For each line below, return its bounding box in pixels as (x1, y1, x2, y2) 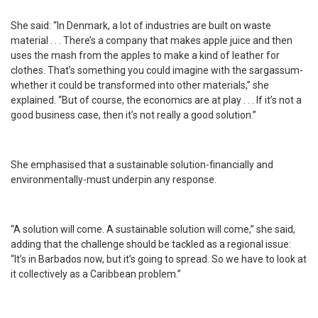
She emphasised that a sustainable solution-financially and (11, 159, 273, 171)
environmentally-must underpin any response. (11, 174, 216, 186)
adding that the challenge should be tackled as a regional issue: (11, 238, 291, 251)
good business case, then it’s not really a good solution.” (11, 109, 256, 121)
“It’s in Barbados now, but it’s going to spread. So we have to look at (11, 253, 307, 265)
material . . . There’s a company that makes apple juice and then (11, 35, 292, 47)
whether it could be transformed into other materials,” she (11, 79, 269, 92)
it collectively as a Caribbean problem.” (11, 268, 181, 280)
